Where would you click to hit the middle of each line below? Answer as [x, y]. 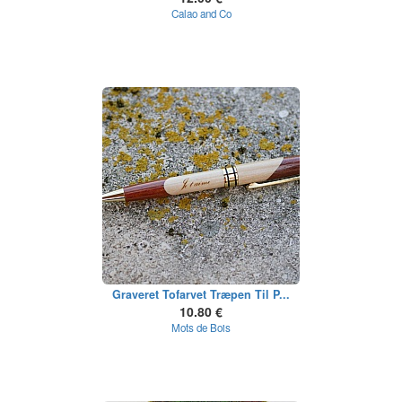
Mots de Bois [201, 328]
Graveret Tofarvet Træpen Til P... [201, 294]
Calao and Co [201, 13]
